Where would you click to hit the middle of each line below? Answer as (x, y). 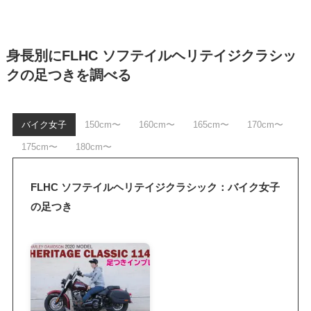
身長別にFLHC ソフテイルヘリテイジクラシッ (151, 56)
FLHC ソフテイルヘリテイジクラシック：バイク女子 (155, 187)
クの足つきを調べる (68, 75)
